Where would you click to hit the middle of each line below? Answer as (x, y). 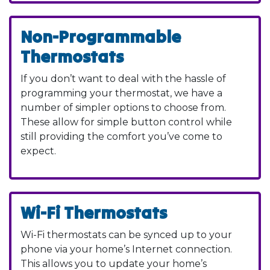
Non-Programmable (101, 36)
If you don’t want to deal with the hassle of (123, 78)
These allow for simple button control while (126, 122)
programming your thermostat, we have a (121, 93)
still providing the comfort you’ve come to (121, 136)
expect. (38, 151)
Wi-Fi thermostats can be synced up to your (126, 234)
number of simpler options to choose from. (123, 107)
